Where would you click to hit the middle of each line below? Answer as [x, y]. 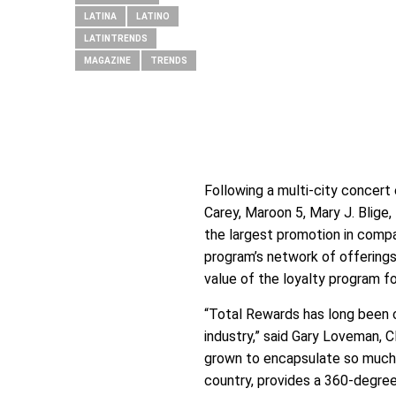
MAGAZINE [107, 60]
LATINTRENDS [116, 38]
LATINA [100, 16]
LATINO [153, 16]
